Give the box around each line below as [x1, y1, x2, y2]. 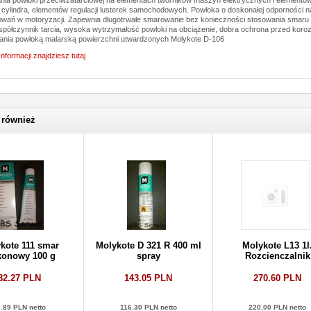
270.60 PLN [253, 273, 301, 283]
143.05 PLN [124, 273, 172, 283]
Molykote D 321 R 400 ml [95, 240, 201, 251]
